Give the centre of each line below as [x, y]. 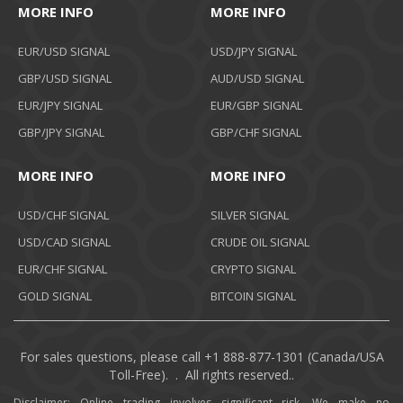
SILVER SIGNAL [250, 215]
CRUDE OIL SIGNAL [260, 242]
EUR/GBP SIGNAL [256, 106]
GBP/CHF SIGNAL [256, 133]
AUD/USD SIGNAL [257, 79]
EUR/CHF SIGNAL [63, 269]
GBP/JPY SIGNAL [61, 133]
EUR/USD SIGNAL [64, 52]
